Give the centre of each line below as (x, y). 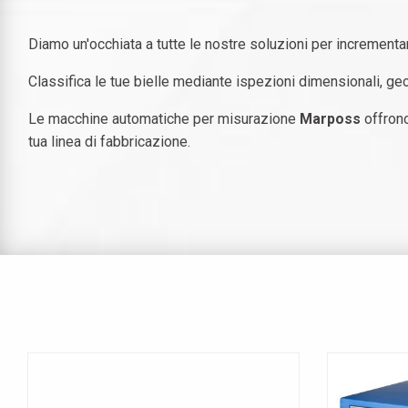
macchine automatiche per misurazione (172, 119)
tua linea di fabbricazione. (111, 142)
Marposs (330, 119)
